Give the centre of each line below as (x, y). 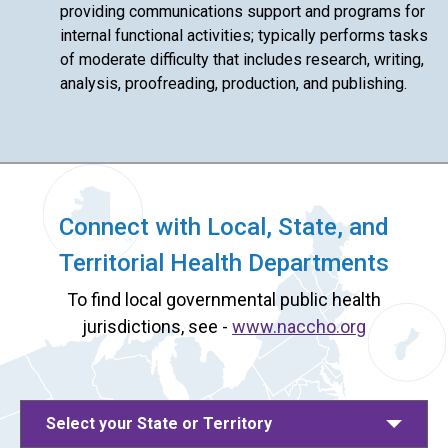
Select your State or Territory (159, 423)
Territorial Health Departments (224, 262)
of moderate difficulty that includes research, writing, (242, 59)
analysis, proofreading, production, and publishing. (233, 83)
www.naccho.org (299, 326)
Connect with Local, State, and (224, 226)
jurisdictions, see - (157, 326)
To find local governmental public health (224, 299)
